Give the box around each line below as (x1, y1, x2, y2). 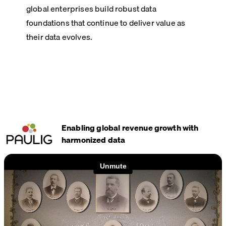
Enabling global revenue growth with (62, 121, 199, 135)
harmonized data (62, 133, 126, 147)
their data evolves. (26, 30, 93, 44)
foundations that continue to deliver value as (26, 16, 186, 30)
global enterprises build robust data (26, 2, 156, 16)
